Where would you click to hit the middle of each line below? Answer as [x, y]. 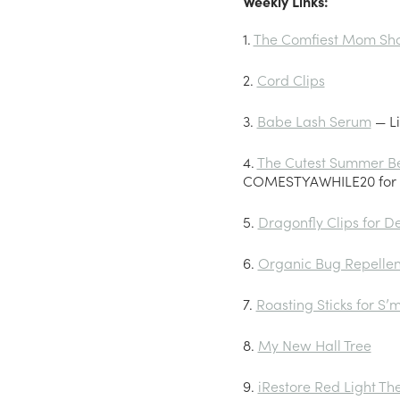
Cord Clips [291, 80]
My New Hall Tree [314, 345]
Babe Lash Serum [314, 121]
